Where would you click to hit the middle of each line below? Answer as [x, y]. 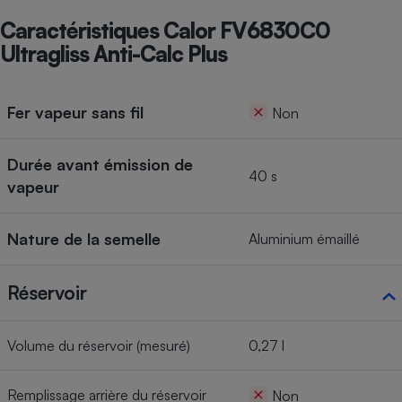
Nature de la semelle [84, 239]
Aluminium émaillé [304, 239]
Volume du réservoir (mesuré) [99, 346]
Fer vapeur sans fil [75, 113]
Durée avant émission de [100, 165]
